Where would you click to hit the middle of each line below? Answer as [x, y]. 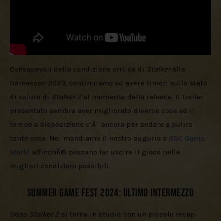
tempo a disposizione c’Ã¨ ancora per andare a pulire [102, 125]
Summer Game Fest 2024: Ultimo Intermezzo [110, 193]
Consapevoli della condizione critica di [78, 69]
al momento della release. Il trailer [144, 97]
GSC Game [187, 138]
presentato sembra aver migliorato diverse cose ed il [103, 111]
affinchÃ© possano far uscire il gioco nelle [106, 152]
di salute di [31, 97]
